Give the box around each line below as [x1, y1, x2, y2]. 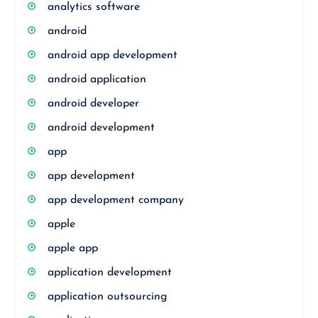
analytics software [47, 1, 140, 13]
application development [47, 267, 172, 278]
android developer [47, 98, 139, 109]
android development [47, 122, 155, 133]
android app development [47, 50, 177, 61]
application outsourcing [47, 291, 168, 302]
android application [47, 74, 146, 85]
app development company [47, 194, 184, 206]
